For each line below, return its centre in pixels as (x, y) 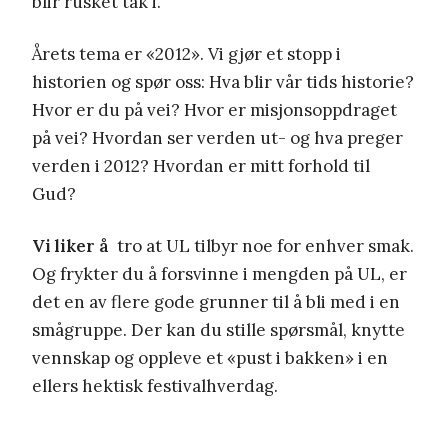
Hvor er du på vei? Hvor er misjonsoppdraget (214, 109)
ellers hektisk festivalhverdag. (155, 385)
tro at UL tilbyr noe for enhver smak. (261, 245)
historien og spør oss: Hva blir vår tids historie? (223, 81)
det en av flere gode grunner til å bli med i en (216, 301)
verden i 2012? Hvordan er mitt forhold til (201, 165)
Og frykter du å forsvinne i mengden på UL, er (219, 273)
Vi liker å (70, 245)
